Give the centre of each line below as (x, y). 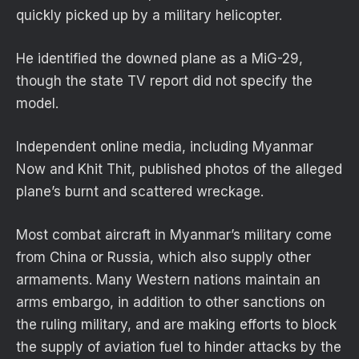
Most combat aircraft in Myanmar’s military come (174, 235)
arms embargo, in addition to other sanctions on (171, 303)
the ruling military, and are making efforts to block (176, 325)
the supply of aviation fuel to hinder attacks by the (179, 347)
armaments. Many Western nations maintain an (168, 280)
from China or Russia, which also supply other (163, 258)
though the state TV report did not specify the (164, 81)
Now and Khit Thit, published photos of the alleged (179, 169)
